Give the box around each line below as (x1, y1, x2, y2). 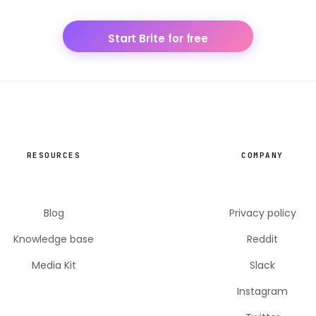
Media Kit (31, 258, 76, 273)
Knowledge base (13, 232, 94, 247)
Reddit (247, 232, 278, 247)
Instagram (237, 284, 288, 299)
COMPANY (241, 150, 284, 161)
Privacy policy (229, 206, 296, 221)
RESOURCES (26, 150, 81, 161)
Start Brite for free (107, 31, 209, 47)
